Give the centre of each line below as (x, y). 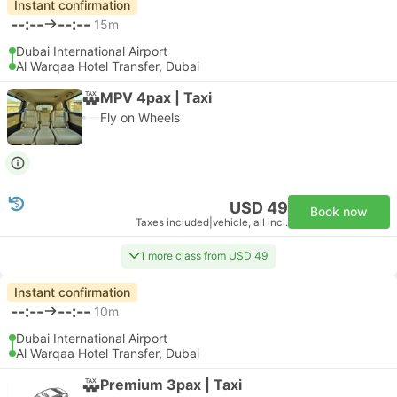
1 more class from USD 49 (204, 256)
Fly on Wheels (140, 117)
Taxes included (172, 222)
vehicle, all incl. (250, 222)
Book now (339, 211)
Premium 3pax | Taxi (171, 384)
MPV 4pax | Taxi (156, 97)
